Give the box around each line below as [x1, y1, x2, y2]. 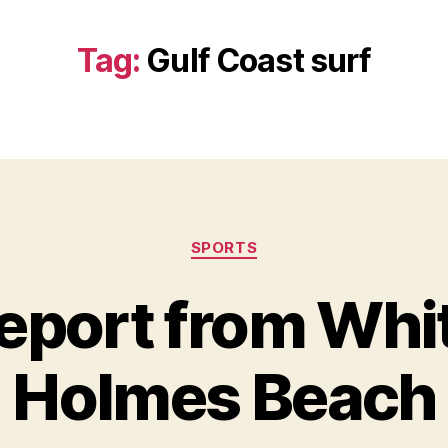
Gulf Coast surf [146, 41, 372, 80]
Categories [223, 228, 312, 249]
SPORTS [190, 238, 258, 257]
